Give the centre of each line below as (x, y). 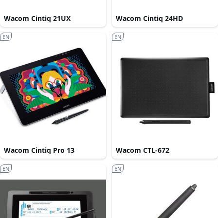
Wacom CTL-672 (143, 150)
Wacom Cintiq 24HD (149, 18)
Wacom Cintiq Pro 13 (39, 150)
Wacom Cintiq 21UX (37, 18)
